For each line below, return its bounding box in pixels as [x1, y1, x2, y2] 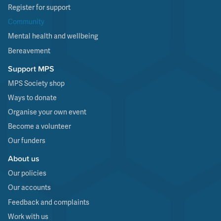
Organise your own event [8, 107, 87, 116]
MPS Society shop [8, 78, 65, 88]
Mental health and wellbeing [8, 32, 99, 41]
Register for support [8, 3, 71, 12]
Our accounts [8, 183, 51, 192]
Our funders [8, 136, 46, 146]
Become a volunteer [8, 122, 72, 131]
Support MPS [8, 63, 55, 74]
